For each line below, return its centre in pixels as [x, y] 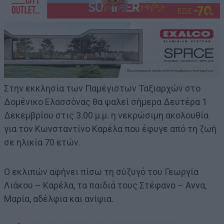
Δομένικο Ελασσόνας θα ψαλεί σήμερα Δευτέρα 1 [105, 102]
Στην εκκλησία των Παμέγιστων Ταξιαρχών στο [102, 88]
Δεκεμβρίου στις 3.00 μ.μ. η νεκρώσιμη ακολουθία [106, 115]
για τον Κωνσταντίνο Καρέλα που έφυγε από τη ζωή [110, 129]
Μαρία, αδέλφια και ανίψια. [59, 199]
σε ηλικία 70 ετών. [42, 142]
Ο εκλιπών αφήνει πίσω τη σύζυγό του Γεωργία [101, 172]
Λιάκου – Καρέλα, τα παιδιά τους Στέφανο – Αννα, [105, 185]
